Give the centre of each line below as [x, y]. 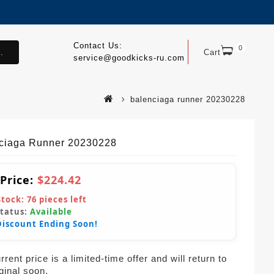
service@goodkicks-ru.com [129, 58]
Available [51, 212]
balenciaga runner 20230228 [188, 99]
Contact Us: [98, 46]
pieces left [62, 199]
